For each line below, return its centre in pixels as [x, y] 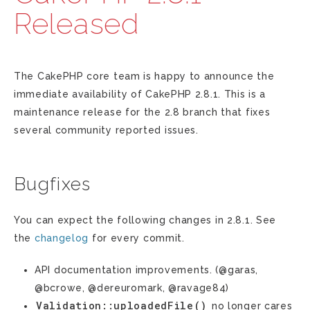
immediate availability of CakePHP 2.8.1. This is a [140, 94]
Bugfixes [53, 184]
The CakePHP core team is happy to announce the [144, 76]
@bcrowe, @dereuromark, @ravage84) [132, 288]
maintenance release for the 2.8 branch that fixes [142, 112]
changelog [62, 238]
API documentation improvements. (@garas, [147, 270]
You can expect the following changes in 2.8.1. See [145, 220]
